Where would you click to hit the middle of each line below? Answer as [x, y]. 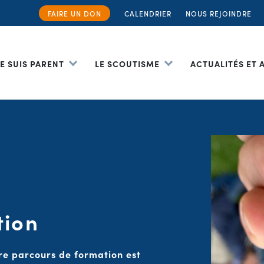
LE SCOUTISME [127, 63]
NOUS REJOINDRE [218, 14]
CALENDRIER [148, 14]
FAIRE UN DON [74, 14]
